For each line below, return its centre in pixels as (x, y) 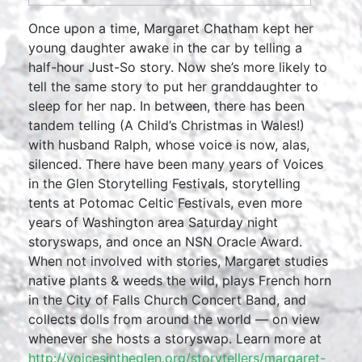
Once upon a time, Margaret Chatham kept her (171, 28)
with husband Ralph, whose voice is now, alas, (169, 145)
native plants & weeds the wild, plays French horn (180, 280)
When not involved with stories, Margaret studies (178, 261)
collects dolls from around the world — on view (174, 319)
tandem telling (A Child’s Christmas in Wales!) (166, 125)
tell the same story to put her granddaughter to (173, 86)
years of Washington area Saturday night (153, 222)
